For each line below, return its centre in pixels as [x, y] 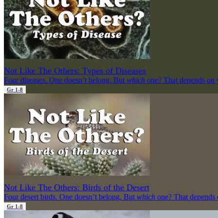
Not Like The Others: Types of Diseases [75, 70]
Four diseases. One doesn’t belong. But [65, 80]
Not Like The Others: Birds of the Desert [77, 187]
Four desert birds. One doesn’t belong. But [70, 197]
